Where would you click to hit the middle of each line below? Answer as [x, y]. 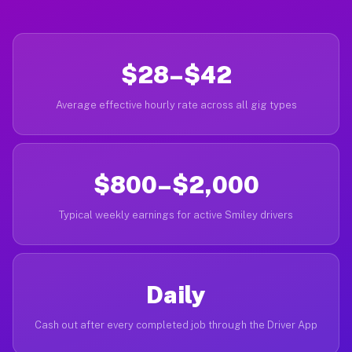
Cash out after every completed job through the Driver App [176, 325]
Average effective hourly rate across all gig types [176, 105]
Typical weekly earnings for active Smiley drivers [176, 215]
